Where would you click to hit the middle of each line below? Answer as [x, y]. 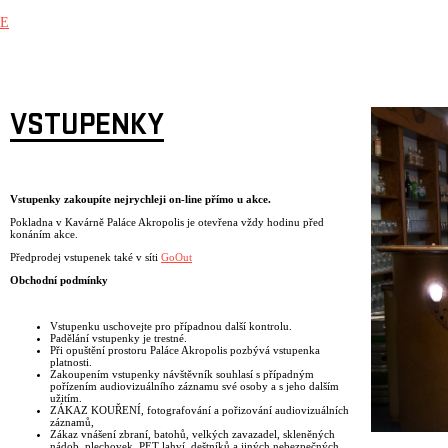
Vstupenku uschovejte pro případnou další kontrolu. [171, 326]
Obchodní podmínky [59, 280]
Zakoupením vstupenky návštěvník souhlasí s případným [182, 374]
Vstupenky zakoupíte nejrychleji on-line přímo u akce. [140, 199]
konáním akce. [45, 234]
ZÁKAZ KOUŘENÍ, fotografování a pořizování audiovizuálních [199, 410]
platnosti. [71, 362]
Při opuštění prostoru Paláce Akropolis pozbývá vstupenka [185, 350]
